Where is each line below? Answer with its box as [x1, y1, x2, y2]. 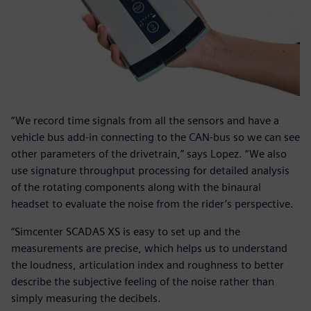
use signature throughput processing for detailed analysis [11, 164, 289, 178]
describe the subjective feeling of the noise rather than [11, 275, 274, 289]
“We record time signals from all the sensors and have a [11, 114, 279, 128]
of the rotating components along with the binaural [11, 180, 261, 194]
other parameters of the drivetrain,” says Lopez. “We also [11, 147, 287, 161]
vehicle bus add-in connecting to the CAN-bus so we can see [11, 131, 300, 144]
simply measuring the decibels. [11, 292, 161, 305]
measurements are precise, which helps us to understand [11, 242, 287, 255]
